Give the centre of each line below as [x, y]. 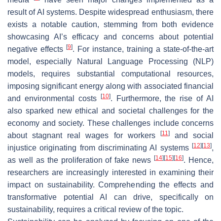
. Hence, [199, 160]
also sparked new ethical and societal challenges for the [110, 110]
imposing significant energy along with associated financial [110, 86]
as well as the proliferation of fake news [81, 160]
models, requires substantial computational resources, [110, 74]
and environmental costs [54, 98]
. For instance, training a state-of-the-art [143, 49]
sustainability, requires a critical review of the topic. [95, 209]
